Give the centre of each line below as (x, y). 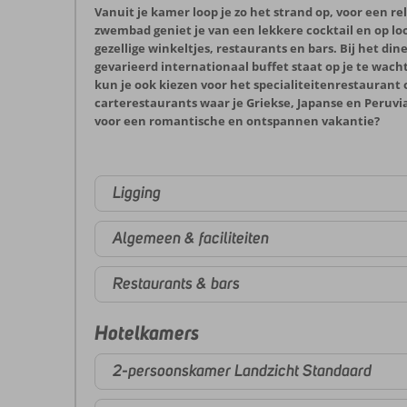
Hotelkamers (147, 332)
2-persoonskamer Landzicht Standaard (242, 371)
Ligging (137, 193)
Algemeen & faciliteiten (191, 238)
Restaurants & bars (176, 284)
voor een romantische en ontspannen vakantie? (237, 121)
